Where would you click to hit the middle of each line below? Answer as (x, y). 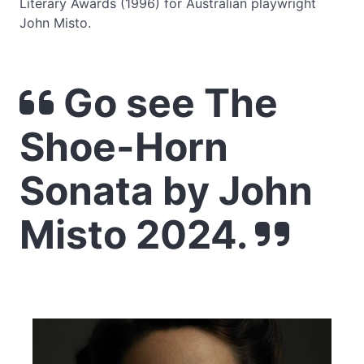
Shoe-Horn (124, 147)
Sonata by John (166, 191)
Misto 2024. (137, 234)
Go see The (166, 103)
